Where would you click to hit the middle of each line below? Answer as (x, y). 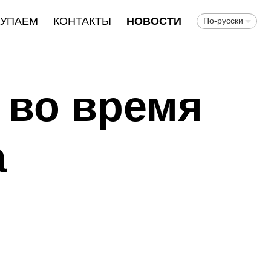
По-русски (223, 21)
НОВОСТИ (154, 21)
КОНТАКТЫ (82, 21)
